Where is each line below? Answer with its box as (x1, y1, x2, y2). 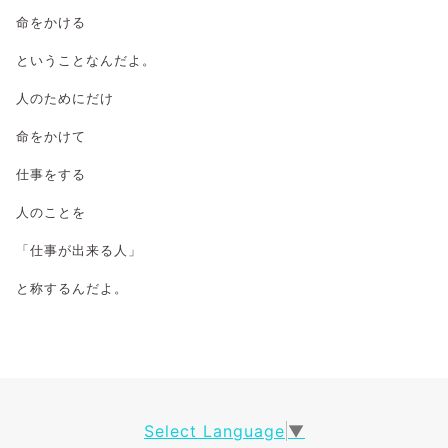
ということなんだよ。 (16, 52, 156, 68)
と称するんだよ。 (16, 280, 128, 296)
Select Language (144, 420, 285, 441)
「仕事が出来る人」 (16, 242, 142, 258)
